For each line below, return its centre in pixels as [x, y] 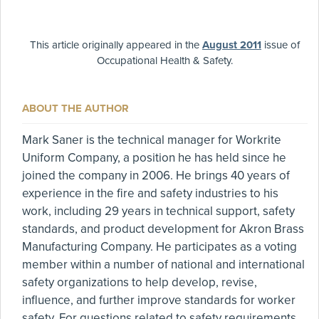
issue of [281, 45]
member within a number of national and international [163, 265]
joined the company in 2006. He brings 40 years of [156, 176]
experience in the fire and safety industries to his [150, 194]
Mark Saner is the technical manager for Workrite [152, 140]
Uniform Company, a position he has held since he [154, 158]
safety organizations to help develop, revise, [140, 283]
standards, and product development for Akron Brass [163, 229]
